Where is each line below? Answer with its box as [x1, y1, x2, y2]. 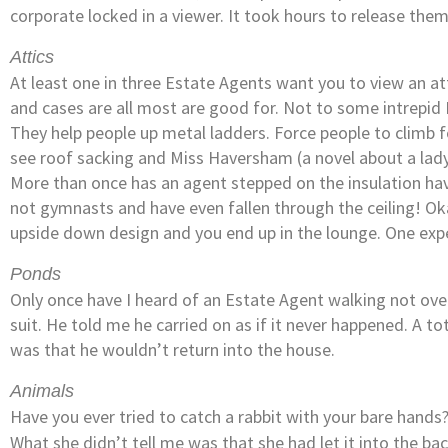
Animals [10, 380, 79, 401]
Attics [10, 46, 54, 67]
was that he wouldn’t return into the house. [10, 337, 335, 361]
